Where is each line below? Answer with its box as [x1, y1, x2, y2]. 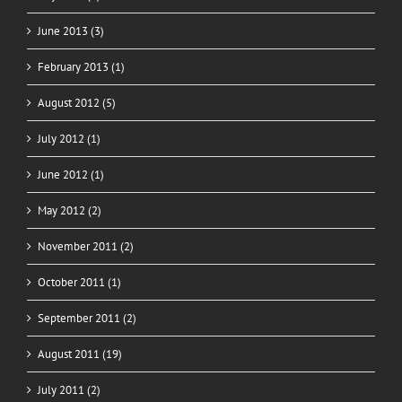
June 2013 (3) [38, 23, 104, 39]
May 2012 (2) [38, 203, 101, 219]
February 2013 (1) [38, 59, 125, 75]
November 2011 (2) [38, 239, 134, 255]
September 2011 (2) [38, 310, 136, 327]
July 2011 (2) [38, 382, 100, 398]
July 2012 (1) [38, 131, 100, 147]
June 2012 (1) [38, 167, 104, 183]
